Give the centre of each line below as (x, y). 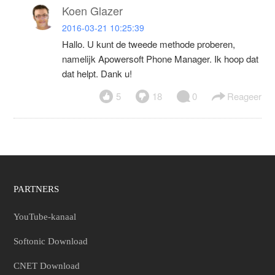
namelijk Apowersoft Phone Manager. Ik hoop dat (161, 59)
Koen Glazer (93, 11)
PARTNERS (37, 189)
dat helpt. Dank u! (97, 74)
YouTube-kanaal (45, 217)
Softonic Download (51, 242)
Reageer (244, 96)
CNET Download (47, 266)
